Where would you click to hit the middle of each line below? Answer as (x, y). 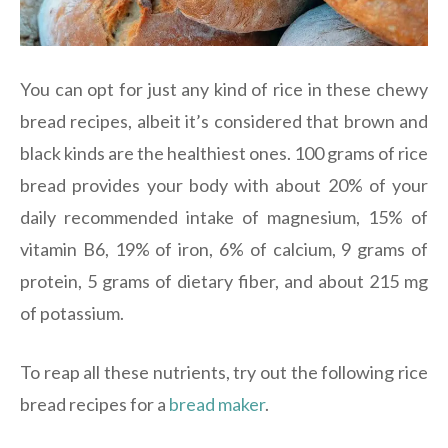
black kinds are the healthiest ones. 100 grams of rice (224, 153)
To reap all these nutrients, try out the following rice (224, 372)
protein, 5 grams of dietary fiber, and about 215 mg (224, 281)
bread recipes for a (94, 404)
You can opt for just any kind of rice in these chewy (224, 89)
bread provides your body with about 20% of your (224, 185)
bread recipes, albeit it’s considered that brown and (224, 121)
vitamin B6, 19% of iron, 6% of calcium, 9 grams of (224, 249)
